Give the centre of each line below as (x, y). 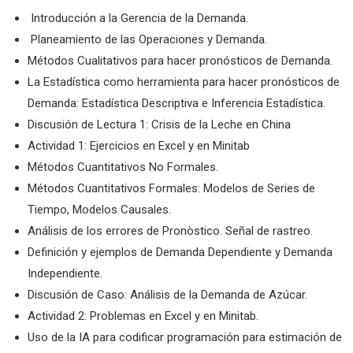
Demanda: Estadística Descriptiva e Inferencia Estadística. (176, 103)
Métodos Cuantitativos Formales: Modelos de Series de (171, 188)
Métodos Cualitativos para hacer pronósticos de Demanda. (180, 61)
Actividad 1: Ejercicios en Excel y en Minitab (139, 146)
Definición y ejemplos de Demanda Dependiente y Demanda (180, 252)
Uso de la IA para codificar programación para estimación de (185, 337)
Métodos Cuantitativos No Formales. (123, 167)
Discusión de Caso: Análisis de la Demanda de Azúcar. (167, 295)
